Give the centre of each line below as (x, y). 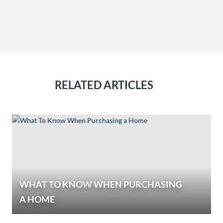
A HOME (37, 199)
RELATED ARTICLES (104, 85)
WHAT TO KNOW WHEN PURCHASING (101, 184)
